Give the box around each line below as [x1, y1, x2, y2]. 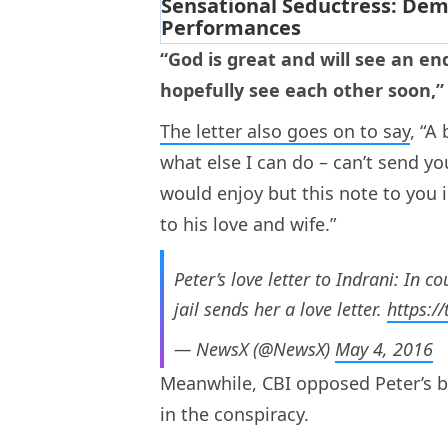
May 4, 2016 [335, 337, 433, 362]
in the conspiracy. [160, 402, 314, 427]
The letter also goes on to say [160, 119, 410, 144]
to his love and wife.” [160, 212, 336, 237]
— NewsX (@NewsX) [174, 337, 335, 362]
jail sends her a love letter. [174, 297, 387, 322]
